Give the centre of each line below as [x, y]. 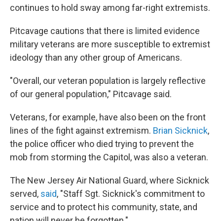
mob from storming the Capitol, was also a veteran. [109, 157]
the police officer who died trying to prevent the [102, 144]
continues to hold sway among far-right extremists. [110, 8]
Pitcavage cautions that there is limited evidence [105, 31]
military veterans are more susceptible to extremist [110, 44]
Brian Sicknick [180, 131]
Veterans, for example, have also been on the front [108, 117]
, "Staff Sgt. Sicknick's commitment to [131, 194]
